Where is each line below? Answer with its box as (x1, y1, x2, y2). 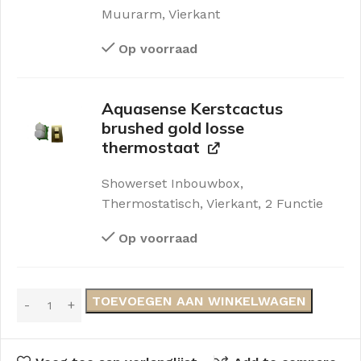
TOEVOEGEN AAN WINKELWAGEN (92, 293, 306, 309)
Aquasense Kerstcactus (102, 98, 284, 119)
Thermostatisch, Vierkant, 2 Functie (102, 196, 324, 212)
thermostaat (102, 137, 201, 158)
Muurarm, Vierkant (102, 6, 221, 23)
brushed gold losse (102, 118, 245, 139)
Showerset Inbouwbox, (102, 176, 244, 192)
